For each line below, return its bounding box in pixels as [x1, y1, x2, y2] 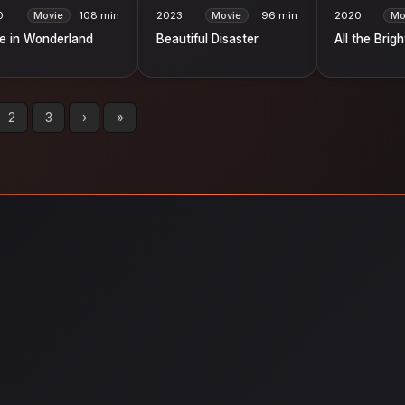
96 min [261, 8, 298, 22]
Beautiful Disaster [155, 31, 259, 46]
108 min [78, 8, 119, 22]
